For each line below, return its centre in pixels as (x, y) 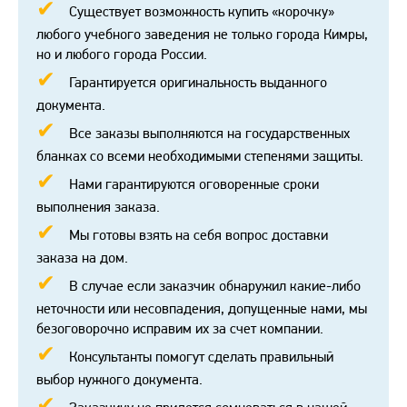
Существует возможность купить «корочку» (202, 12)
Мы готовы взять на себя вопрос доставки (199, 235)
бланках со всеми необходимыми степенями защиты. (200, 156)
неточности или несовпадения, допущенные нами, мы (202, 309)
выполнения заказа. (98, 207)
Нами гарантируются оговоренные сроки (194, 184)
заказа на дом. (82, 258)
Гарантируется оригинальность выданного (198, 83)
